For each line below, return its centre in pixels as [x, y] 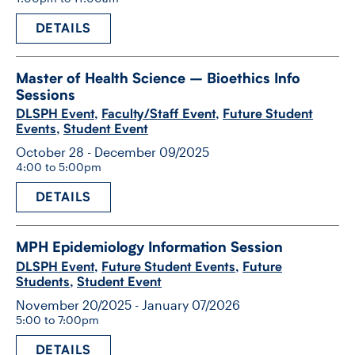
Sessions [46, 94]
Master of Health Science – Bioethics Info [158, 78]
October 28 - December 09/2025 [113, 152]
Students [43, 281]
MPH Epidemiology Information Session [149, 247]
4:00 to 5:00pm [59, 167]
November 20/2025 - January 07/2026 [128, 304]
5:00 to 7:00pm [57, 319]
